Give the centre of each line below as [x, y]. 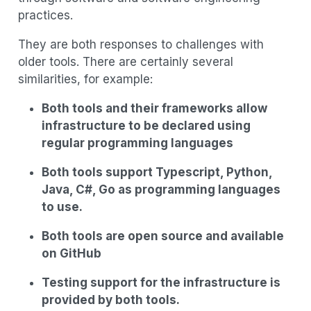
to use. [62, 207]
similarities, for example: [85, 79]
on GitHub [71, 254]
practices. [45, 16]
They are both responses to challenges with [141, 45]
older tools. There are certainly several [125, 62]
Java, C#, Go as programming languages [161, 190]
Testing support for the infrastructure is [161, 283]
